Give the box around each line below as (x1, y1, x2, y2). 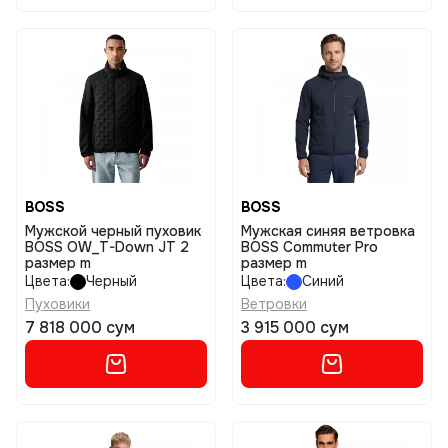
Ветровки (241, 295, 307, 313)
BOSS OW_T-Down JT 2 (25, 238, 189, 256)
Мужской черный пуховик (25, 222, 201, 240)
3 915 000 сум (241, 317, 349, 338)
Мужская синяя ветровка (241, 222, 415, 240)
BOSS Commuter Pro (241, 238, 378, 256)
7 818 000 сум (25, 317, 135, 338)
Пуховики (25, 295, 90, 313)
